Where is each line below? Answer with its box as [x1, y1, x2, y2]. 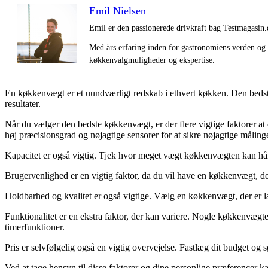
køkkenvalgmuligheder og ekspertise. [89, 55, 215, 65]
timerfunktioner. [5, 221, 65, 232]
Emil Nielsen [89, 4, 146, 17]
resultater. [5, 98, 41, 109]
